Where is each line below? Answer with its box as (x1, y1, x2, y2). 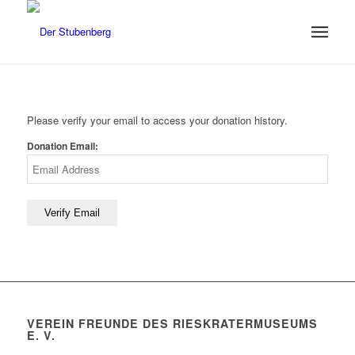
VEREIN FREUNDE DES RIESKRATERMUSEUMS (26, 315, 318, 332)
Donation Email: (26, 139, 98, 154)
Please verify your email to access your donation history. (26, 113, 288, 128)
